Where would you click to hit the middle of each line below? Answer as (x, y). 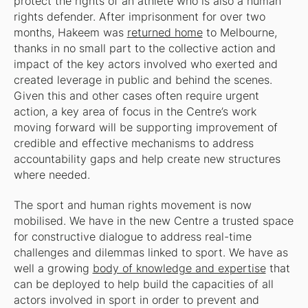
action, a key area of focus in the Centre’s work (135, 112)
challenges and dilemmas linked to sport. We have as (151, 252)
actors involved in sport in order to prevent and (136, 300)
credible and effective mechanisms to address (133, 144)
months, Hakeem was (70, 33)
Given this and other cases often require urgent (136, 96)
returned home (165, 33)
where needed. (52, 175)
